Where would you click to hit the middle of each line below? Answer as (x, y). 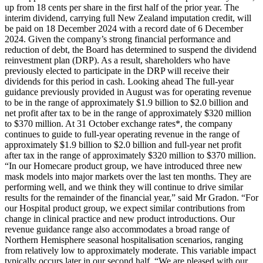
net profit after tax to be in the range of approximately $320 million (128, 113)
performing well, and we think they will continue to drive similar (124, 187)
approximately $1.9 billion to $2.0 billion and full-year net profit (123, 145)
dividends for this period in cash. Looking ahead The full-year (119, 82)
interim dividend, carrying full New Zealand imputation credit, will (128, 18)
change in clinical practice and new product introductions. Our (120, 219)
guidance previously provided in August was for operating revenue (128, 92)
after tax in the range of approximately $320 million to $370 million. (130, 156)
